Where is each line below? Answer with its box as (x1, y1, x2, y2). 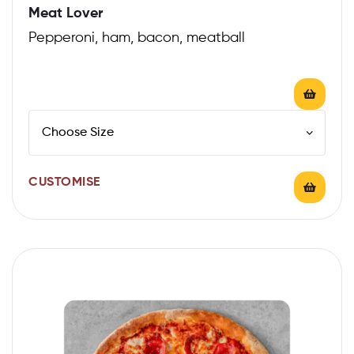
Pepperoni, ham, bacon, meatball (28, 30, 245, 45)
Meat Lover (28, 6, 103, 21)
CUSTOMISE (28, 175, 100, 189)
